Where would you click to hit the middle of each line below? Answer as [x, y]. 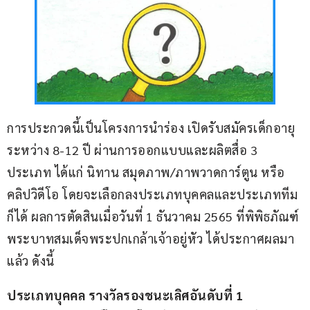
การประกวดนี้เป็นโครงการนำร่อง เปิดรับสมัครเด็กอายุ [151, 128]
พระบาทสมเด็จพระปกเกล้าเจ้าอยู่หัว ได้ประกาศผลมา [151, 239]
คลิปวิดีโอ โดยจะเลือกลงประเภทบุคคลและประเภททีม [152, 194]
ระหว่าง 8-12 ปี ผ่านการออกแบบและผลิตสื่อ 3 [134, 150]
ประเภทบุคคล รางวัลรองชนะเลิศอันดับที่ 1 [127, 295]
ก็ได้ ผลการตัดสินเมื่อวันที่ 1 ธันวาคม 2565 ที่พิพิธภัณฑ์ [153, 217]
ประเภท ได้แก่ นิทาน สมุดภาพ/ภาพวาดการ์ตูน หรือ [146, 172]
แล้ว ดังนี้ [31, 261]
